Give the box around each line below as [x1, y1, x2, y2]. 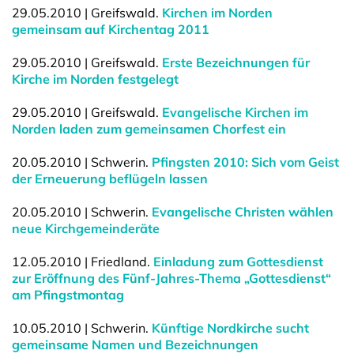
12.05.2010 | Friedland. [12, 254, 153, 269]
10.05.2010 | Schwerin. [12, 320, 152, 336]
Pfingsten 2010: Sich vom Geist [152, 154, 339, 170]
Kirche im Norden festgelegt [12, 71, 179, 87]
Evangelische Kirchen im [162, 104, 308, 120]
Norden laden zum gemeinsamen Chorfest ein [12, 121, 286, 137]
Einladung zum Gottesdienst [153, 254, 323, 269]
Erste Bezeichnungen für [162, 55, 310, 70]
